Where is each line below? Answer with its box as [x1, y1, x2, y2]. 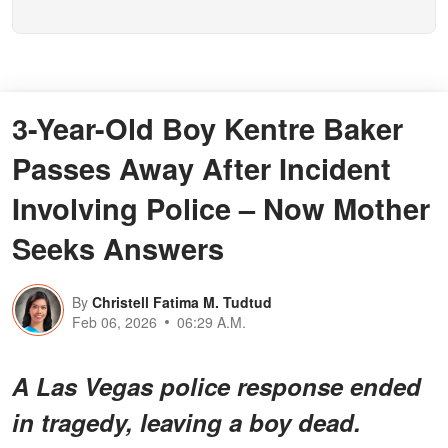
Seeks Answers [12, 227, 224, 270]
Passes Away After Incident [12, 147, 391, 190]
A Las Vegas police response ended [12, 369, 421, 404]
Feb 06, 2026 [72, 312, 157, 333]
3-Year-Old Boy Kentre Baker [12, 107, 403, 150]
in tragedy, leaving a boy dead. [12, 405, 361, 440]
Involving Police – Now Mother [12, 187, 430, 230]
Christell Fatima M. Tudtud [92, 292, 272, 313]
